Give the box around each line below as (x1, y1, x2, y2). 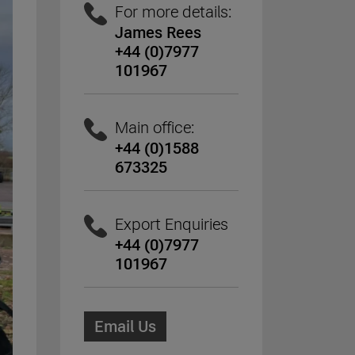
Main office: (115, 117, 194, 137)
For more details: (115, 2, 231, 21)
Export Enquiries (115, 214, 228, 234)
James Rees (115, 22, 201, 42)
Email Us (94, 316, 156, 336)
